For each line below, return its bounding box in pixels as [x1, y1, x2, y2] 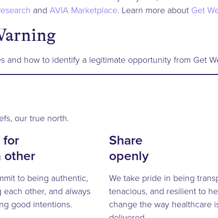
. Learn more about [117, 4, 191, 16]
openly [109, 146, 149, 165]
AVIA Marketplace [50, 4, 117, 16]
